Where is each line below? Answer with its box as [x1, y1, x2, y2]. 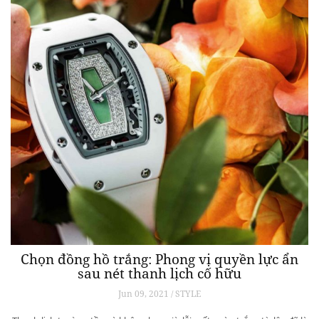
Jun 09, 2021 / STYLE [118, 288, 201, 300]
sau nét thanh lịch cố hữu [78, 264, 241, 283]
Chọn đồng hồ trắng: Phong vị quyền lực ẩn [21, 250, 298, 269]
